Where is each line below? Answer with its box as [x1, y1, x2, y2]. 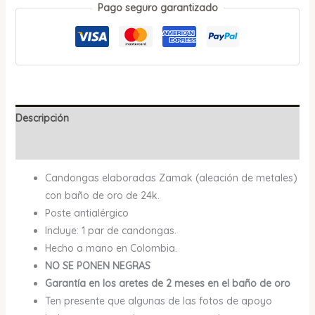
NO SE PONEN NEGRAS [44, 259, 150, 272]
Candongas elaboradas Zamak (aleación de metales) [44, 171, 297, 184]
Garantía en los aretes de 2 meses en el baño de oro [44, 276, 290, 290]
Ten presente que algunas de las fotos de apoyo [44, 294, 272, 307]
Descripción [15, 111, 69, 124]
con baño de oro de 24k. [44, 188, 160, 202]
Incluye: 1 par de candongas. [44, 224, 176, 237]
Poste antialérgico [44, 206, 129, 219]
